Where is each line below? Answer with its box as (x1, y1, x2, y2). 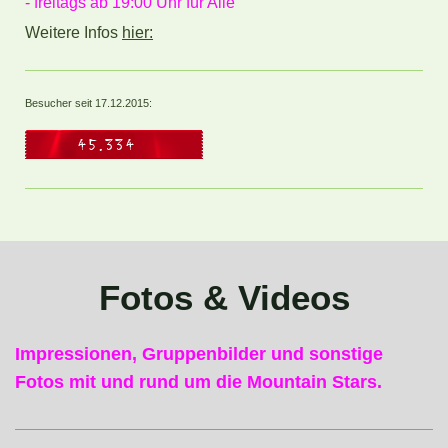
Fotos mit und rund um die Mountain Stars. (15, 371, 382, 392)
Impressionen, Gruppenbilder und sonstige (15, 343, 383, 364)
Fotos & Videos (98, 278, 350, 318)
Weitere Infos (25, 24, 122, 42)
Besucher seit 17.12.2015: (25, 96, 152, 109)
